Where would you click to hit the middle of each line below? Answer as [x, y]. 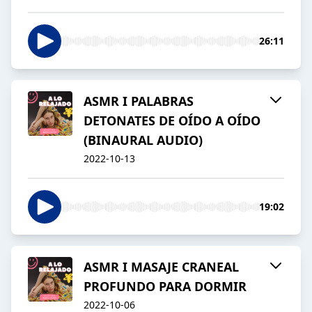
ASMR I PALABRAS [139, 101]
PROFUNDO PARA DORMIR [165, 287]
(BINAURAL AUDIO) [143, 140]
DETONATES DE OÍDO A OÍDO [172, 121]
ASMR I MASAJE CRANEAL [161, 267]
